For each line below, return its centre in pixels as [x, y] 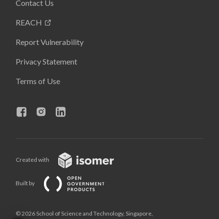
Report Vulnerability [50, 42]
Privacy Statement [46, 61]
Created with [33, 160]
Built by [26, 183]
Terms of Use [38, 81]
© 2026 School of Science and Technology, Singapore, [84, 213]
